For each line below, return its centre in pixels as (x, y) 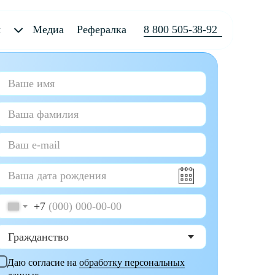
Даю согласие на (43, 263)
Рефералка (102, 29)
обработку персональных (132, 263)
